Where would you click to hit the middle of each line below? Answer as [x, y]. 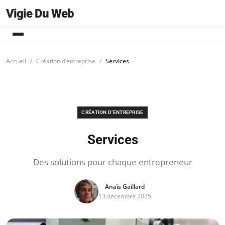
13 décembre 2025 [125, 196]
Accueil [16, 61]
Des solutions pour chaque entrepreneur [113, 162]
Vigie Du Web [40, 14]
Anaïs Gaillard [125, 187]
